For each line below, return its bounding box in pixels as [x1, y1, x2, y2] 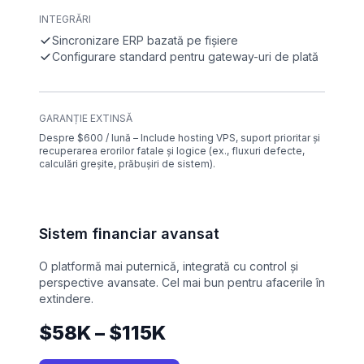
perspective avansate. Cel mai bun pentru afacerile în [39, 275, 325, 289]
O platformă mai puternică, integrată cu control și [39, 258, 298, 273]
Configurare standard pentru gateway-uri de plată [52, 49, 318, 63]
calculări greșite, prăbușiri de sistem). [39, 157, 215, 170]
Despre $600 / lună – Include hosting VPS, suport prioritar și [39, 131, 320, 144]
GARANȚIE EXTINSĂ [39, 111, 132, 124]
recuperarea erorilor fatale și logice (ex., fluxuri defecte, [39, 144, 305, 157]
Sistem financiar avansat [39, 224, 219, 242]
